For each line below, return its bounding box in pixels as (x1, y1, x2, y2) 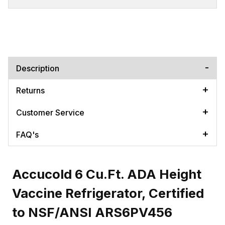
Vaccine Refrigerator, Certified (12, 185, 204, 201)
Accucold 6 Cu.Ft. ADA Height (12, 166, 201, 182)
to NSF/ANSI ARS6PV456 (12, 204, 172, 220)
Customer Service (16, 107, 84, 118)
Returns (16, 85, 45, 95)
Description (16, 63, 59, 73)
